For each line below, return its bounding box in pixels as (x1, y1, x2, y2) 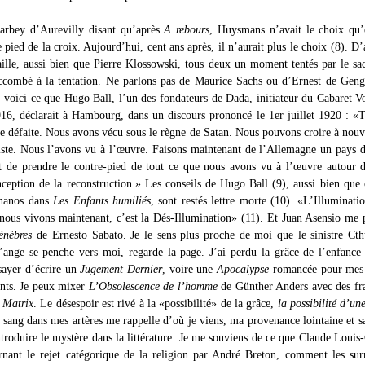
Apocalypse (217, 262, 270, 276)
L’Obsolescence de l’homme (88, 279, 218, 293)
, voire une (162, 262, 218, 276)
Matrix (2, 297, 33, 310)
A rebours (164, 23, 210, 37)
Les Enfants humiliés (53, 194, 152, 208)
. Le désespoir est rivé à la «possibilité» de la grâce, (33, 297, 278, 310)
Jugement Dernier (80, 262, 163, 276)
